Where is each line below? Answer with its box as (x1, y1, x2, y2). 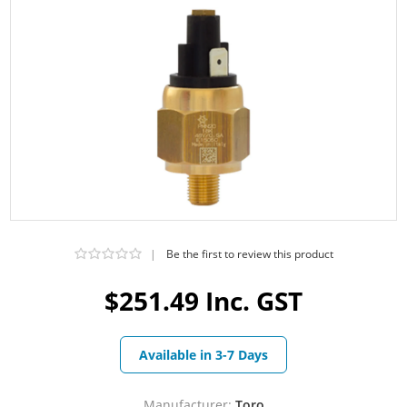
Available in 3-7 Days (139, 345, 268, 363)
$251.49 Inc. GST (104, 283, 303, 318)
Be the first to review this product (165, 245, 333, 262)
